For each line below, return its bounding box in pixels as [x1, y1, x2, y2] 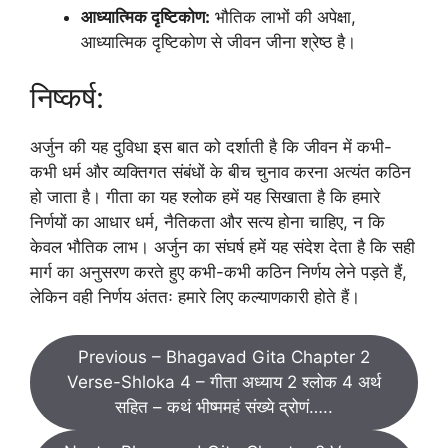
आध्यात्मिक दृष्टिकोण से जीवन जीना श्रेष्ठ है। [81, 32, 356, 53]
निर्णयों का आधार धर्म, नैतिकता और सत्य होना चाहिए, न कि [30, 211, 385, 232]
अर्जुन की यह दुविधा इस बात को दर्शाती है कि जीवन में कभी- [30, 136, 392, 157]
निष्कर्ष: [30, 79, 104, 115]
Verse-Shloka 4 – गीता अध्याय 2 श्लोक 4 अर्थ [67, 372, 381, 393]
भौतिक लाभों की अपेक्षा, [210, 7, 356, 28]
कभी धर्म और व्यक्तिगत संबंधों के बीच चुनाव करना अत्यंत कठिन [30, 161, 411, 182]
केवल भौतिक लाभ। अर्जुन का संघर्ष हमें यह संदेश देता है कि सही [30, 236, 415, 257]
